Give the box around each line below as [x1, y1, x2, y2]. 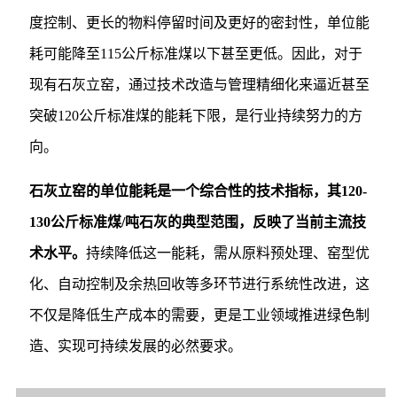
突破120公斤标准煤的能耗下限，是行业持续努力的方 [28, 108, 362, 124]
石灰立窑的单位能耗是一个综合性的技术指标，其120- [28, 183, 367, 199]
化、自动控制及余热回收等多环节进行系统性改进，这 [28, 276, 370, 292]
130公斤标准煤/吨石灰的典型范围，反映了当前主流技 [28, 214, 366, 230]
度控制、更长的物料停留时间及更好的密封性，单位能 [28, 15, 370, 31]
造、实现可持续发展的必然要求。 [28, 339, 242, 354]
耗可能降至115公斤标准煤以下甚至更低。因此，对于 [28, 46, 362, 62]
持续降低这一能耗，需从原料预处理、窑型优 [85, 245, 370, 261]
